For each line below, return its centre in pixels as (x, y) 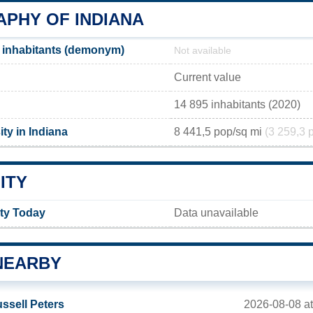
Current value (208, 77)
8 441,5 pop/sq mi (219, 131)
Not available (203, 50)
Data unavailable (216, 212)
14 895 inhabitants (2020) (237, 104)
